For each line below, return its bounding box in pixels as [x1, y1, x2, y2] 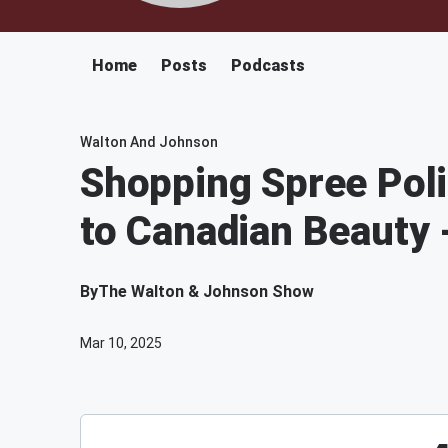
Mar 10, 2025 [80, 335, 162, 351]
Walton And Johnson [80, 134, 218, 150]
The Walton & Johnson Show [98, 282, 314, 301]
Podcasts [231, 56, 305, 75]
